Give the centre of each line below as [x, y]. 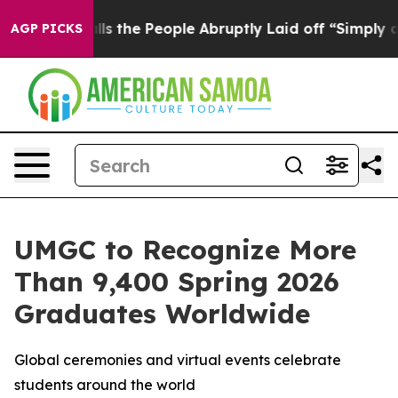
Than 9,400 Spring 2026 [177, 282]
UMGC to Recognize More [185, 250]
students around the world [105, 385]
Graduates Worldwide [162, 314]
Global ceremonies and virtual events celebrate [178, 360]
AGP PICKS [47, 28]
